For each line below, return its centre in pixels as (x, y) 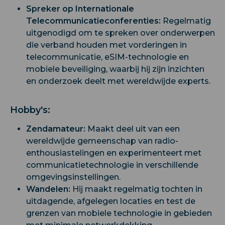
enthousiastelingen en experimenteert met (114, 153)
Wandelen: (48, 189)
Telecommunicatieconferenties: (94, 21)
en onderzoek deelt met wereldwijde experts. (118, 81)
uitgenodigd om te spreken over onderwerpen (121, 33)
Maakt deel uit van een (133, 129)
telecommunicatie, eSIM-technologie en (107, 57)
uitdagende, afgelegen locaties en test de (111, 201)
